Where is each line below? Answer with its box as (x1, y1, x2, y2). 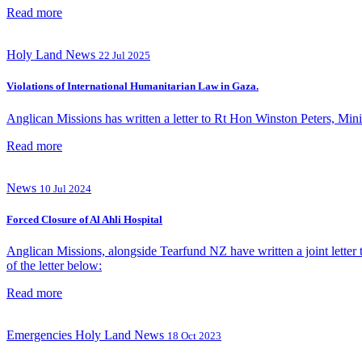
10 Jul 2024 (40, 182, 91, 195)
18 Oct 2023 (167, 329, 221, 342)
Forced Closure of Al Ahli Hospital (6, 213, 162, 225)
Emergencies (6, 327, 72, 342)
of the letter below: (6, 258, 102, 272)
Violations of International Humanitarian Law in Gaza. (6, 80, 259, 93)
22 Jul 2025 (99, 49, 150, 62)
